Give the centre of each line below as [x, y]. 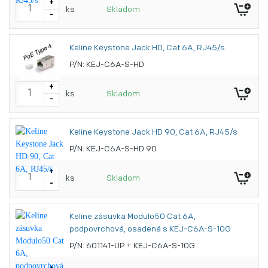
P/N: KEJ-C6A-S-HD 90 [113, 149]
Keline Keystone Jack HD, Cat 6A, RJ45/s [147, 48]
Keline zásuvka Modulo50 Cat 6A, [133, 217]
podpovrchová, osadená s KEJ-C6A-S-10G [150, 229]
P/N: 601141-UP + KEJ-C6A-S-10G [132, 246]
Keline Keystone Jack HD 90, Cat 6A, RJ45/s [153, 133]
